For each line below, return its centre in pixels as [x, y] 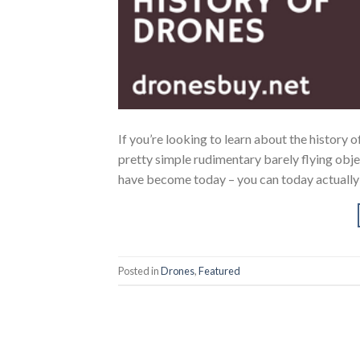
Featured [219, 270]
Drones [178, 270]
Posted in [139, 270]
